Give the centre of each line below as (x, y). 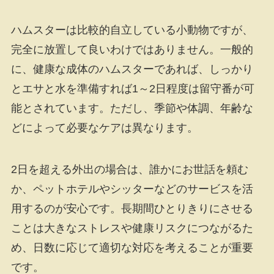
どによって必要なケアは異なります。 (104, 128)
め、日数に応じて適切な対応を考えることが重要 (132, 248)
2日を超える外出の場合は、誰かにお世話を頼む (129, 170)
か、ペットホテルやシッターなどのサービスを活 (132, 189)
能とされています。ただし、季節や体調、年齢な (132, 109)
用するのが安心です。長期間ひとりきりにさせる (132, 209)
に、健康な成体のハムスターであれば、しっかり (132, 69)
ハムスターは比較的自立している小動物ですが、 (132, 30)
